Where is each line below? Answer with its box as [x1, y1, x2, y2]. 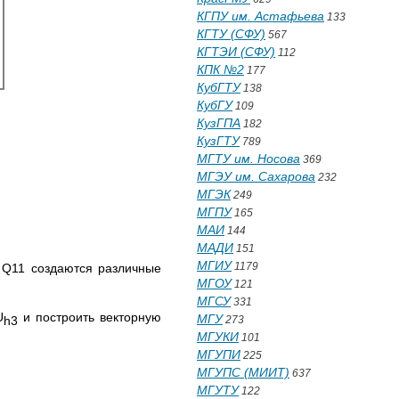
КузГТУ [197, 134, 240, 148]
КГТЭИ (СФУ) [197, 45, 275, 59]
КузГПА [197, 116, 240, 130]
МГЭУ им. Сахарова [197, 169, 315, 183]
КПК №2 [197, 62, 244, 77]
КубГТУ [197, 80, 240, 94]
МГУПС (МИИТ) [197, 365, 289, 379]
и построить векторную [17, 309, 162, 324]
